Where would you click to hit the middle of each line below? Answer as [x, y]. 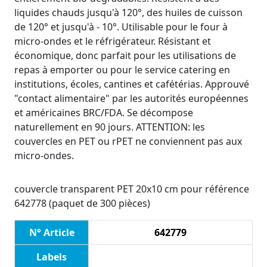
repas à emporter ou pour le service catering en [122, 70]
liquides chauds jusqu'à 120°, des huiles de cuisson [128, 13]
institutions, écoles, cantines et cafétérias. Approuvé [132, 84]
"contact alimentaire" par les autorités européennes [131, 99]
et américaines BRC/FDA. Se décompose [104, 113]
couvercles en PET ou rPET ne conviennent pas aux [128, 142]
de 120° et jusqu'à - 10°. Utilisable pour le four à [121, 27]
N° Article [52, 233]
